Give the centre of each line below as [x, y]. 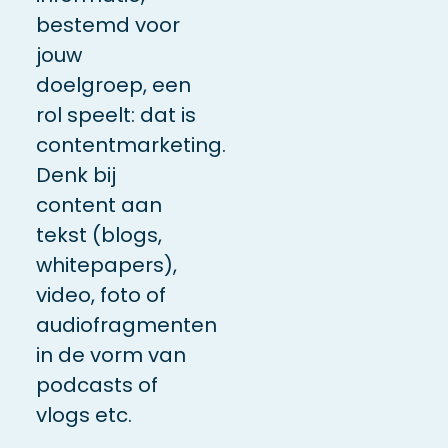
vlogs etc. [83, 414]
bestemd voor [107, 24]
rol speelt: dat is [115, 114]
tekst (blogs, [98, 234]
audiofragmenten [126, 324]
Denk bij [75, 174]
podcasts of [96, 384]
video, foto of [100, 294]
